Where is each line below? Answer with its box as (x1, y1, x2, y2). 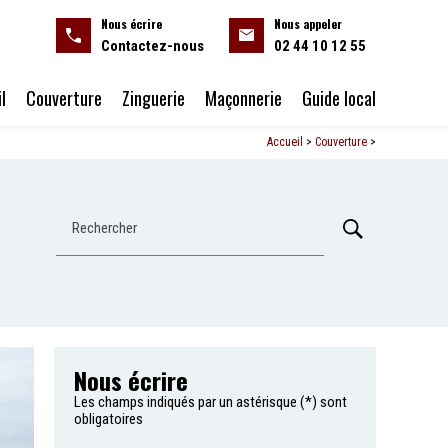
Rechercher (72, 218, 138, 237)
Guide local (302, 85, 376, 111)
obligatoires (74, 410, 144, 428)
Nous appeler (274, 15, 342, 32)
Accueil (267, 135, 303, 149)
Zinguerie (122, 85, 185, 111)
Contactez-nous (101, 37, 204, 55)
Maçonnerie (205, 85, 282, 111)
